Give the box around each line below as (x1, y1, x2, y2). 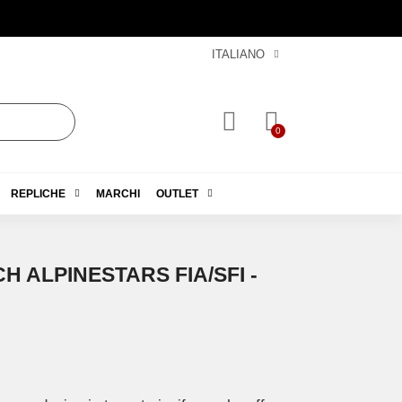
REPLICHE (10, 187, 66, 200)
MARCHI (95, 187, 140, 200)
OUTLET (155, 187, 198, 200)
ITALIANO (211, 48, 265, 61)
